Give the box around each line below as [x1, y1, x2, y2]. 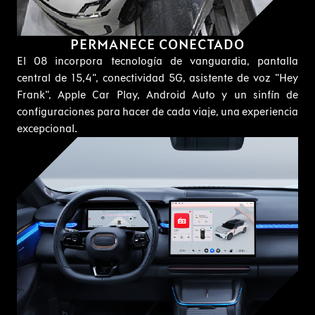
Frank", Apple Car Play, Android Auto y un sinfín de [17, 88, 298, 101]
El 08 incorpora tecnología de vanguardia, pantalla [17, 54, 298, 67]
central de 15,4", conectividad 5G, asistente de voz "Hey [17, 71, 298, 84]
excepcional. [17, 122, 77, 135]
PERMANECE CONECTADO [70, 36, 245, 53]
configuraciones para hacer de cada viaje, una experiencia [17, 105, 298, 118]
